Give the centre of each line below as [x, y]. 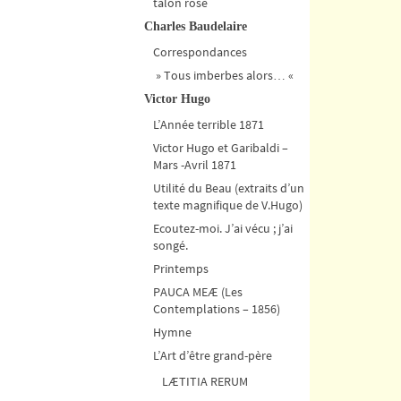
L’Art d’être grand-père [213, 355]
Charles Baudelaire [196, 26]
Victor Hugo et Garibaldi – [221, 147]
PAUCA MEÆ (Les [198, 291]
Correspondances [200, 51]
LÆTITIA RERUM [205, 381]
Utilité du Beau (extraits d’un [229, 188]
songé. [171, 245]
